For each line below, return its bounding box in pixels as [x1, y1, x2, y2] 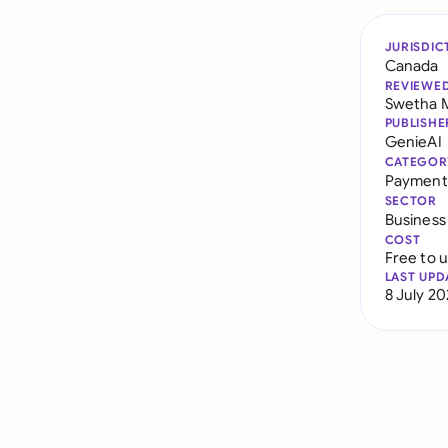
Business [384, 210, 446, 229]
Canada [384, 56, 439, 75]
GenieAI [384, 132, 442, 151]
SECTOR [384, 193, 437, 208]
